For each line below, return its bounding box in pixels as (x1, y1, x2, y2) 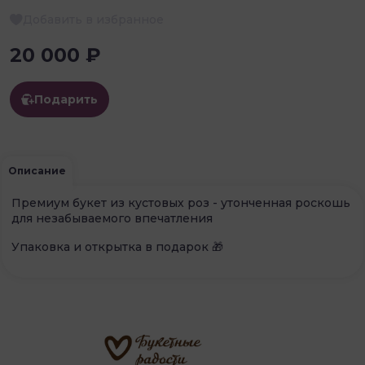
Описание (8, 165, 66, 178)
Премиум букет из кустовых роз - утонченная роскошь (11, 196, 350, 211)
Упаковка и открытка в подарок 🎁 (11, 240, 223, 255)
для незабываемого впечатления (11, 211, 213, 226)
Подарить (34, 92, 98, 108)
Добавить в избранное (23, 12, 164, 28)
